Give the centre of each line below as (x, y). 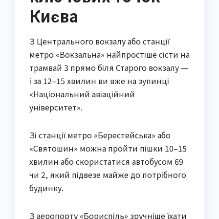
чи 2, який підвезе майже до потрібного (108, 175)
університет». (56, 107)
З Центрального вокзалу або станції (99, 41)
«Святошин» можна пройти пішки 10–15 (108, 148)
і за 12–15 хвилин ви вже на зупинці (99, 81)
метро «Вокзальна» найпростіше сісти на (109, 55)
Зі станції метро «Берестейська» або (100, 135)
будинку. (46, 188)
